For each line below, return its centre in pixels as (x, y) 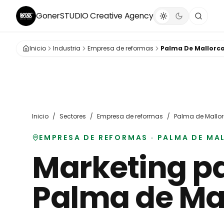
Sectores (73, 116)
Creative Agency (121, 16)
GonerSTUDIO (62, 16)
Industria (67, 48)
